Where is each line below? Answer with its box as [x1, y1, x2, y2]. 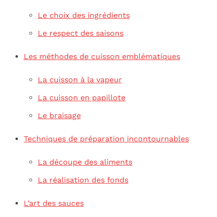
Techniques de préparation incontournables [23, 134, 189, 144]
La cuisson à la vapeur [37, 75, 122, 84]
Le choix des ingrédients [37, 10, 130, 20]
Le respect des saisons [37, 28, 124, 38]
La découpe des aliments [37, 157, 132, 167]
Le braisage [37, 110, 81, 120]
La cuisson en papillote [37, 93, 125, 102]
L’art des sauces [23, 199, 84, 208]
